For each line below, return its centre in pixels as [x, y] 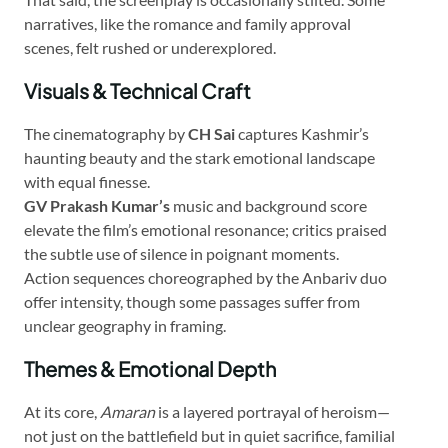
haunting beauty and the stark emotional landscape [199, 158]
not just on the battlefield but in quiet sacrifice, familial [209, 436]
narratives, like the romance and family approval [187, 24]
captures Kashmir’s [302, 134]
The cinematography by [106, 134]
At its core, [62, 412]
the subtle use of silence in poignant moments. [181, 254]
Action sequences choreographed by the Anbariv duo [205, 278]
